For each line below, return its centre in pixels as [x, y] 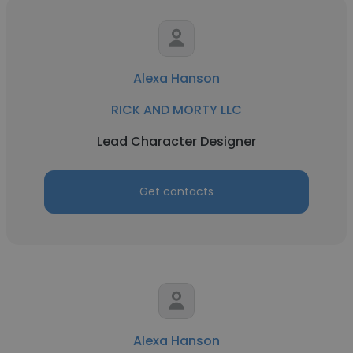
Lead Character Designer [176, 141]
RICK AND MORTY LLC [176, 110]
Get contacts [176, 191]
